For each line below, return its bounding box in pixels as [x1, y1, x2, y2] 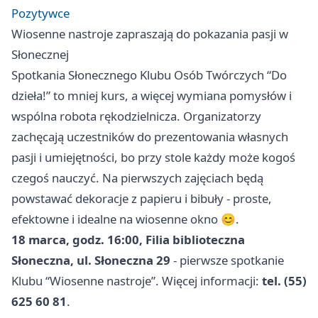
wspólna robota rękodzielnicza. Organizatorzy [11, 107, 261, 124]
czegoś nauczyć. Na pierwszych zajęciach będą [11, 169, 263, 186]
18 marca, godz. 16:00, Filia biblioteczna [11, 231, 245, 248]
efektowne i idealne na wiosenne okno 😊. [11, 210, 239, 227]
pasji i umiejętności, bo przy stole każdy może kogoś [11, 148, 295, 165]
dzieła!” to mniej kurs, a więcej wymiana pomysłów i [11, 87, 292, 104]
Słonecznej [11, 45, 69, 62]
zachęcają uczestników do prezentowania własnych [11, 128, 288, 145]
